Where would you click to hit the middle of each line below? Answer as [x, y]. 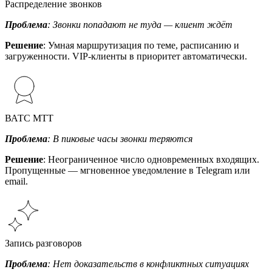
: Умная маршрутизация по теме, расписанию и [141, 45]
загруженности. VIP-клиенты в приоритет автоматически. [126, 56]
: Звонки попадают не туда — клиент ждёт [140, 24]
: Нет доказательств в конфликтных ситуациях [148, 263]
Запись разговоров [43, 243]
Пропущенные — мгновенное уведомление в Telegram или [127, 170]
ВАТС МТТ [29, 118]
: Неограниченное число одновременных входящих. [151, 159]
